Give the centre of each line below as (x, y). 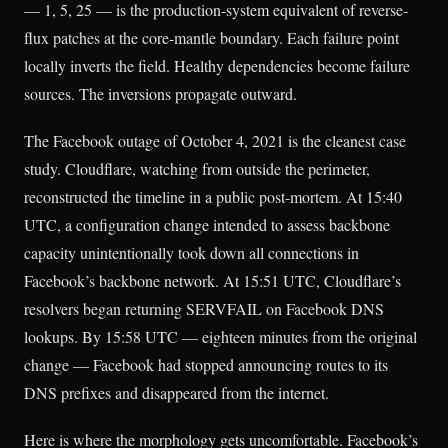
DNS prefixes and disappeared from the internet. (176, 392)
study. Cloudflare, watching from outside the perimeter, (197, 168)
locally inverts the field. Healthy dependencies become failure (217, 65)
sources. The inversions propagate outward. (160, 93)
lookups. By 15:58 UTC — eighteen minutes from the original (220, 336)
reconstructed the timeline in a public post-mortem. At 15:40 (213, 196)
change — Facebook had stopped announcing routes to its (206, 364)
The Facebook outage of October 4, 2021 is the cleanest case (215, 140)
